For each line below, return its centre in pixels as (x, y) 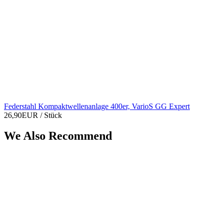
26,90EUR (22, 115)
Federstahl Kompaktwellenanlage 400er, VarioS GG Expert (97, 106)
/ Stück (51, 115)
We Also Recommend (58, 136)
